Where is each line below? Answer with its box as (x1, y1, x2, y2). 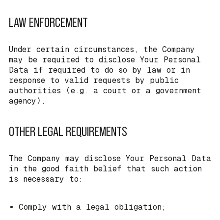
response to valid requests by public (9, 75, 179, 85)
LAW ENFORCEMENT (9, 14, 88, 30)
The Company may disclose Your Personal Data (9, 153, 211, 163)
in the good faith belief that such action (9, 164, 202, 173)
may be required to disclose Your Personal (9, 55, 201, 64)
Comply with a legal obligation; (19, 202, 166, 212)
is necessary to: (9, 174, 83, 184)
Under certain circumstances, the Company (9, 44, 195, 54)
